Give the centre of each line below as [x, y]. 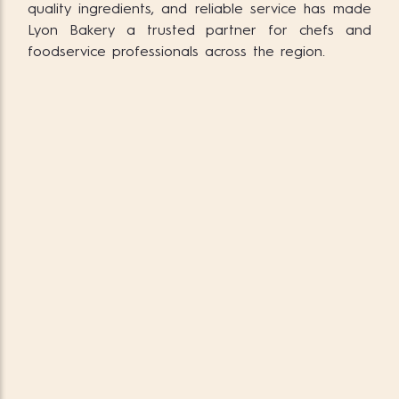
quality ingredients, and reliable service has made [199, 10]
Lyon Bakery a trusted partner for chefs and [199, 32]
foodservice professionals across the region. [176, 53]
